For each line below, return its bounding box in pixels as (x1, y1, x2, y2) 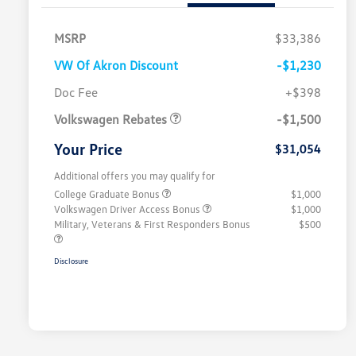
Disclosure (54, 255, 88, 265)
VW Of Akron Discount (54, 56, 178, 73)
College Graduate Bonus (54, 187, 162, 200)
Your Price (54, 138, 122, 158)
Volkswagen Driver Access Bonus (54, 202, 203, 215)
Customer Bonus (115, 70, 195, 83)
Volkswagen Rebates (54, 110, 170, 127)
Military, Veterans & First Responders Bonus (54, 217, 250, 230)
